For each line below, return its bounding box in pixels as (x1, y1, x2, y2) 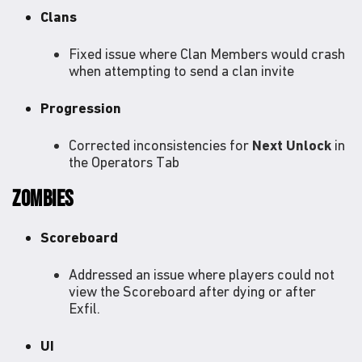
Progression (40, 99, 121, 116)
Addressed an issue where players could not (69, 265, 335, 283)
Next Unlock (252, 136, 331, 154)
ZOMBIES (12, 185, 74, 213)
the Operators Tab (69, 153, 179, 170)
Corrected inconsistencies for (69, 136, 252, 154)
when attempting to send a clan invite (69, 61, 294, 79)
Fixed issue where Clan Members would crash (69, 44, 345, 62)
